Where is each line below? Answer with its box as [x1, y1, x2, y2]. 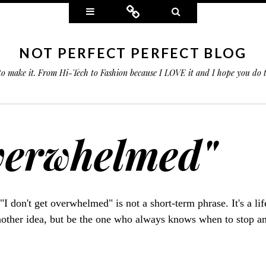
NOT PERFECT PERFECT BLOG [19, 45, 247, 61]
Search [180, 4, 210, 18]
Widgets [94, 4, 130, 18]
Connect [140, 4, 175, 18]
